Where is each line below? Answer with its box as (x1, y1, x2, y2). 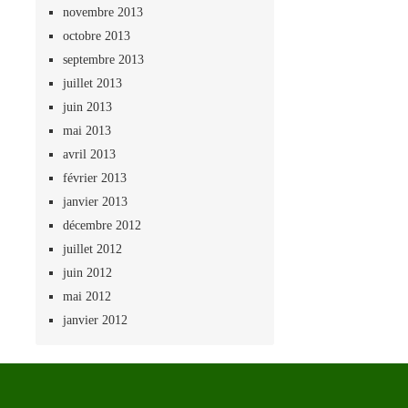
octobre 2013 (62, 29, 130, 42)
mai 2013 (62, 124, 111, 137)
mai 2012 (62, 290, 111, 302)
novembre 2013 (62, 5, 143, 18)
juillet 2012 (62, 242, 122, 255)
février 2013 (62, 171, 127, 184)
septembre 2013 (62, 53, 144, 66)
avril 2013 (62, 148, 116, 160)
